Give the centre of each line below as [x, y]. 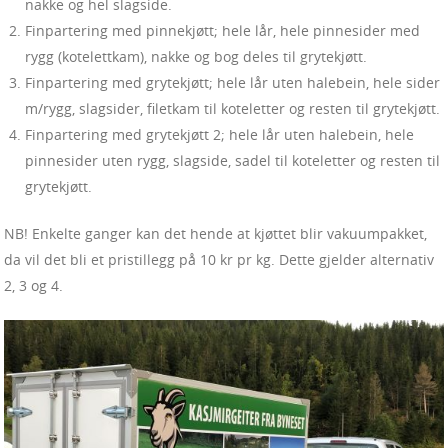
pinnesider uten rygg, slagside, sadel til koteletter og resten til [232, 161]
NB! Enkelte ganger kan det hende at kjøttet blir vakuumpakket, [215, 234]
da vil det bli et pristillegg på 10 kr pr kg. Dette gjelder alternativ [219, 260]
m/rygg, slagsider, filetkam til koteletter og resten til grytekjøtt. [232, 109]
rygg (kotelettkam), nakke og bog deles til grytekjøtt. [196, 57]
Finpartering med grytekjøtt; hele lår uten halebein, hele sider [232, 83]
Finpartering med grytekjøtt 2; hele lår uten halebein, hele [219, 135]
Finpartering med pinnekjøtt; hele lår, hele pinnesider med [222, 31]
